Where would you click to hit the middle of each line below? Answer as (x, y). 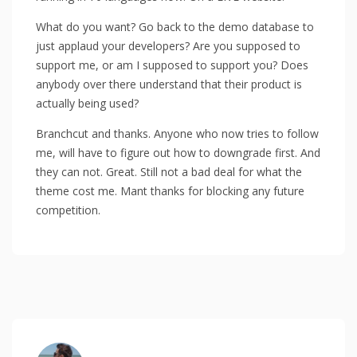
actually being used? (87, 103)
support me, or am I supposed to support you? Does (172, 65)
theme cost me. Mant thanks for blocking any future (170, 190)
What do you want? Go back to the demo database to (175, 26)
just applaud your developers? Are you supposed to (168, 45)
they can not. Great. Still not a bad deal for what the (169, 171)
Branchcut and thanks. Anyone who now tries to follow (177, 133)
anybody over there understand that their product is (169, 84)
